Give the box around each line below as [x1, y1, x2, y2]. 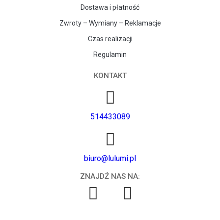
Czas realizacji [87, 35, 133, 43]
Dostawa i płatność [81, 3, 139, 12]
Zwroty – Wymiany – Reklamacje [59, 19, 161, 27]
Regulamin [93, 51, 127, 59]
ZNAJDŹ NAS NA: [80, 172, 140, 181]
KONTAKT [93, 71, 127, 81]
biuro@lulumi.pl [84, 154, 136, 164]
